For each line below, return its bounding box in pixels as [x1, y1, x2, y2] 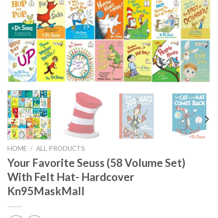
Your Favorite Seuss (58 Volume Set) [7, 156, 185, 170]
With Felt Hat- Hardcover [7, 170, 134, 184]
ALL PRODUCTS [36, 145, 86, 153]
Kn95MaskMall [7, 184, 85, 198]
